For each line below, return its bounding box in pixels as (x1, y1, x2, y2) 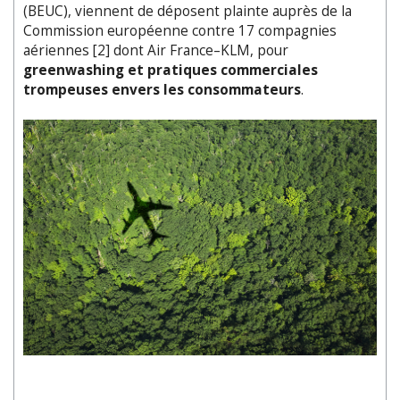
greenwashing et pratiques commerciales (23, 60, 318, 79)
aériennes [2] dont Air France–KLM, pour (23, 40, 288, 60)
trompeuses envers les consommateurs (23, 79, 301, 99)
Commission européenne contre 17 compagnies (23, 21, 337, 40)
